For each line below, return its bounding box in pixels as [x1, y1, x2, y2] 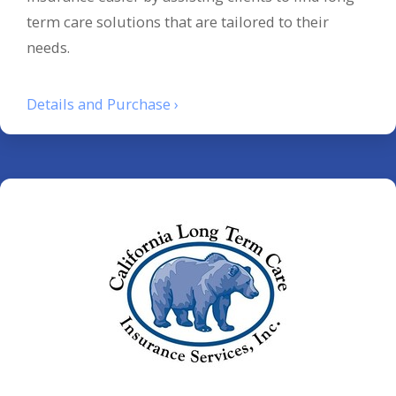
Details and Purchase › [27, 93, 179, 114]
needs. [27, 37, 70, 58]
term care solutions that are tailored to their [27, 11, 329, 33]
